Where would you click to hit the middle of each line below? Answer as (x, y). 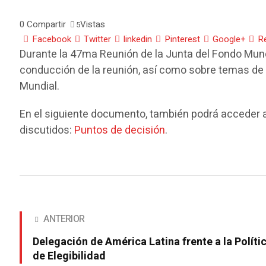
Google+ (229, 39)
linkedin (138, 39)
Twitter (98, 39)
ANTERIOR (64, 219)
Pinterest (183, 39)
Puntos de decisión (120, 131)
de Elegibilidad (69, 256)
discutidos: (47, 131)
